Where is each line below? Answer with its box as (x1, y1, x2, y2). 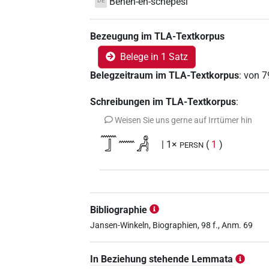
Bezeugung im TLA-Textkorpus (90, 31, 225, 43)
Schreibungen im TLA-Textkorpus (90, 96, 237, 108)
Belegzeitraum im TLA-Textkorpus (90, 70, 240, 82)
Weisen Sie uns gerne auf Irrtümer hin (115, 115, 253, 125)
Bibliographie (90, 204, 148, 216)
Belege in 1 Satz (120, 51, 189, 63)
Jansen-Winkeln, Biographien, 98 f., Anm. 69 (90, 220, 253, 231)
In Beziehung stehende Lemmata (90, 253, 234, 265)
